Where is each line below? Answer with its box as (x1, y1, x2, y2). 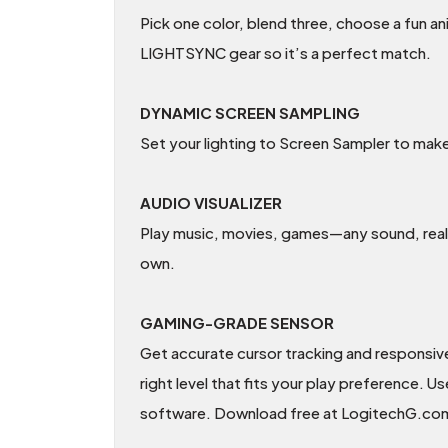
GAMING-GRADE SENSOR (140, 313, 334, 333)
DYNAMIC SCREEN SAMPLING (140, 103, 360, 123)
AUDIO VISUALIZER (140, 193, 282, 213)
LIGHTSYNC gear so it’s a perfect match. (140, 43, 431, 63)
